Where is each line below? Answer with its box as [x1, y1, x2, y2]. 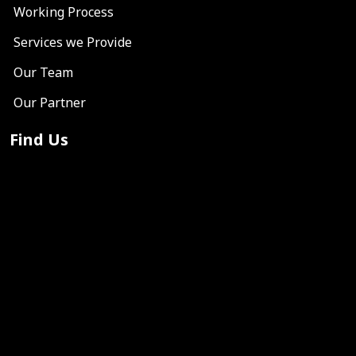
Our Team [14, 64, 73, 82]
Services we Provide [14, 33, 132, 52]
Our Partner [14, 94, 86, 112]
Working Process [14, 3, 114, 21]
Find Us [10, 129, 68, 151]
